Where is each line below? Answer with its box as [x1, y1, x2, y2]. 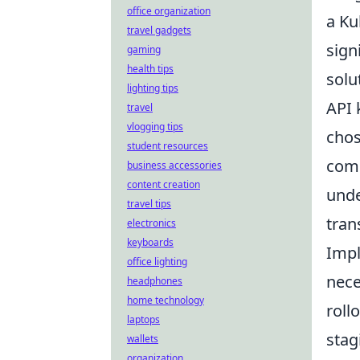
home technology [127, 293, 204, 307]
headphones [127, 274, 182, 288]
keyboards [127, 235, 174, 249]
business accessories [127, 158, 222, 172]
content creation [127, 178, 200, 191]
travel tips [127, 197, 171, 211]
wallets [127, 332, 158, 346]
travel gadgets [127, 23, 191, 37]
